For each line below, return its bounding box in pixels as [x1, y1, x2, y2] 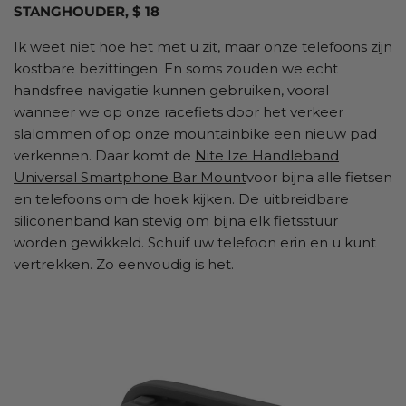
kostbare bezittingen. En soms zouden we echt [14, 59, 338, 77]
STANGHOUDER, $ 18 [14, 2, 159, 20]
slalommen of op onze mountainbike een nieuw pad [14, 124, 377, 142]
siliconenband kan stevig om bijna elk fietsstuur [14, 211, 338, 229]
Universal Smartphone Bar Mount [14, 168, 246, 186]
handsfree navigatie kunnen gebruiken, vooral [14, 81, 329, 99]
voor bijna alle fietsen [246, 168, 392, 186]
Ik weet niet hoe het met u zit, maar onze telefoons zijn [14, 37, 392, 55]
